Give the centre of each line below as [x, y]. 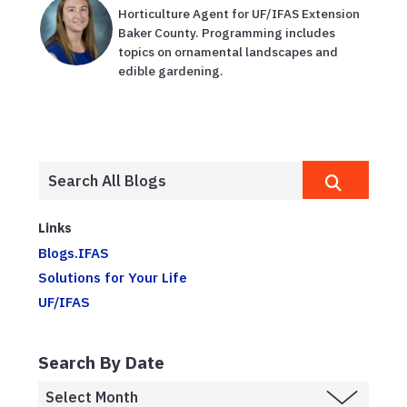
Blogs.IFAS [74, 253]
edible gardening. [171, 71]
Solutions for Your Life [113, 278]
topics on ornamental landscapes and [228, 52]
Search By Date [101, 362]
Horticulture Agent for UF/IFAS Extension [239, 14]
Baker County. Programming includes [227, 33]
